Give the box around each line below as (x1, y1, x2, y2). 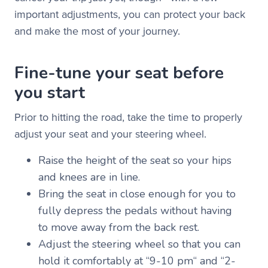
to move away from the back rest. (38, 220, 205, 234)
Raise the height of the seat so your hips (38, 153, 232, 167)
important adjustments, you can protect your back (14, 8, 245, 21)
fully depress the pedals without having (38, 203, 232, 218)
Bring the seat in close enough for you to (38, 187, 236, 201)
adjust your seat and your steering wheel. (14, 127, 206, 141)
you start (14, 81, 85, 104)
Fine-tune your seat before (14, 62, 224, 84)
